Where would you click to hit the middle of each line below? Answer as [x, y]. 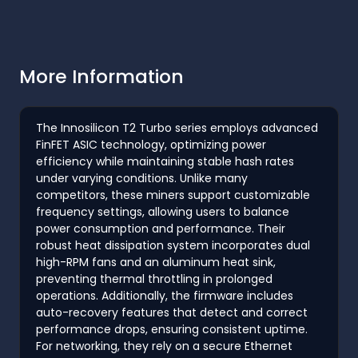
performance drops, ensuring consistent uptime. [172, 329]
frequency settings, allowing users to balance [163, 211]
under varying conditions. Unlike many [142, 178]
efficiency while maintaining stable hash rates [165, 161]
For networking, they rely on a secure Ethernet [164, 346]
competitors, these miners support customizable [173, 195]
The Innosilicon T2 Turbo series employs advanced [177, 127]
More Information [101, 76]
